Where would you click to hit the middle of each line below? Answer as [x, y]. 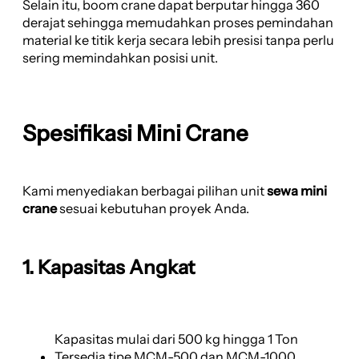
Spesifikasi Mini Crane [135, 133]
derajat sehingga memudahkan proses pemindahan [178, 23]
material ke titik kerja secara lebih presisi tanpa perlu [178, 40]
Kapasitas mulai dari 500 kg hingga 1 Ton [176, 339]
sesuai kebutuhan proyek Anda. [153, 208]
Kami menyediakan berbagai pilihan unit [145, 190]
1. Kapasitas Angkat [109, 268]
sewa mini [297, 190]
